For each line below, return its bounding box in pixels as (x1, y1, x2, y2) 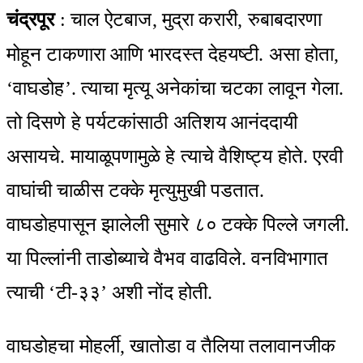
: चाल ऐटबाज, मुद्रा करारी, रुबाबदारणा (54, 8, 322, 30)
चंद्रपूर (6, 8, 55, 30)
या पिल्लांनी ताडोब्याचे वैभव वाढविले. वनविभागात (6, 247, 328, 269)
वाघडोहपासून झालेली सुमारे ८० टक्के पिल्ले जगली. (6, 213, 350, 235)
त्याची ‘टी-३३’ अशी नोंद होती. (6, 281, 212, 303)
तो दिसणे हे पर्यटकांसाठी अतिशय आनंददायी (6, 111, 298, 133)
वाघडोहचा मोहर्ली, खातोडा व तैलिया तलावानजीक (6, 335, 335, 357)
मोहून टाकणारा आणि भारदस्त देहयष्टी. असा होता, (6, 43, 340, 65)
